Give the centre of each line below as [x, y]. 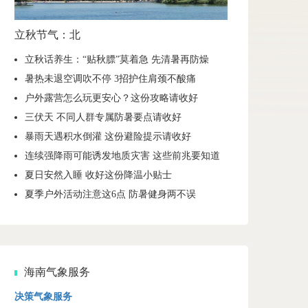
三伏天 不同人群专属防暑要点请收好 [103, 117]
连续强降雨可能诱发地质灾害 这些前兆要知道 [122, 155]
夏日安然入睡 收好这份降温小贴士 [98, 175]
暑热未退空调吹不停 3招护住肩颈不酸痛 [110, 78]
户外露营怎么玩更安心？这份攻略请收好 [111, 98]
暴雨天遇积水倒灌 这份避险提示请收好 [108, 136]
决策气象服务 [43, 296]
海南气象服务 [57, 272]
